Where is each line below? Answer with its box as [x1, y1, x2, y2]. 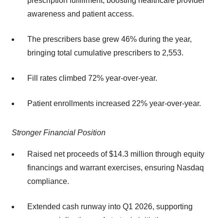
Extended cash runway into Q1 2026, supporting [27, 202, 193, 211]
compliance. [27, 177, 69, 186]
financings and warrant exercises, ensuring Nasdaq [27, 163, 204, 172]
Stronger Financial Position [12, 128, 106, 137]
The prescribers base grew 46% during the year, [27, 35, 192, 44]
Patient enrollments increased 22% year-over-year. [27, 99, 201, 108]
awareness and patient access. [27, 10, 134, 18]
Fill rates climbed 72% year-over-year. [27, 74, 157, 83]
